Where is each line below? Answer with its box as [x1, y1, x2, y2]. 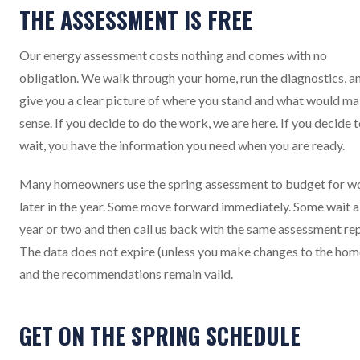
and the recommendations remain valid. [19, 266, 233, 281]
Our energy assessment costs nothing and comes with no [19, 47, 327, 63]
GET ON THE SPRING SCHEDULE [19, 319, 301, 352]
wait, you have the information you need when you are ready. [19, 137, 345, 153]
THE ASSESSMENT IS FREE [19, 3, 252, 36]
